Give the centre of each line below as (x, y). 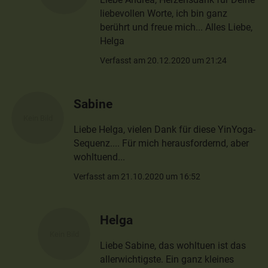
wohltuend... (100, 157)
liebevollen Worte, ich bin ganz (164, 14)
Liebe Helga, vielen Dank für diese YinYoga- (165, 130)
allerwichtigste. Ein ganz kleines (167, 260)
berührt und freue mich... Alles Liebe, (176, 28)
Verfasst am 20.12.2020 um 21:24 (164, 60)
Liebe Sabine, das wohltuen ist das (173, 246)
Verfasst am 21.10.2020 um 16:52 (137, 177)
